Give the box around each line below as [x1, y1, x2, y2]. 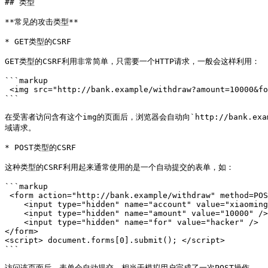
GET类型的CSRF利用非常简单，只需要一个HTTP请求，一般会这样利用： [5, 57, 260, 66]
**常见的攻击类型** [5, 17, 78, 26]
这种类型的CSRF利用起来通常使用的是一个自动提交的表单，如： [5, 163, 234, 172]
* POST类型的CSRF [5, 143, 76, 152]
